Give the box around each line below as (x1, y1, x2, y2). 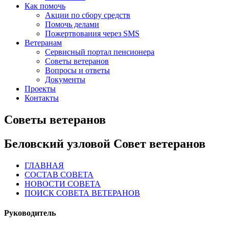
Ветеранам (25, 38, 62, 47)
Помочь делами (45, 20, 99, 29)
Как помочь (25, 2, 65, 10)
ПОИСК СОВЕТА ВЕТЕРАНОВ (25, 188, 140, 197)
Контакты (25, 94, 59, 102)
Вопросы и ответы (45, 66, 110, 75)
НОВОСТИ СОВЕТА (25, 179, 101, 188)
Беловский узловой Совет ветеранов (4, 136, 205, 150)
